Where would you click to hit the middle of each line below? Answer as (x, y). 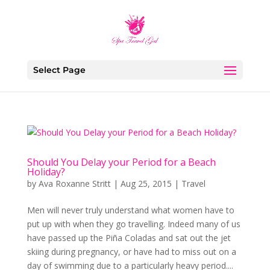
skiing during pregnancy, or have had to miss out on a (131, 252)
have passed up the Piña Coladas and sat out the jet (129, 238)
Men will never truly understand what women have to (130, 210)
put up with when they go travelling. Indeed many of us (133, 224)
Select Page (59, 70)
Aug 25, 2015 (146, 184)
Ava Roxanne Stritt (74, 184)
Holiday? (46, 172)
